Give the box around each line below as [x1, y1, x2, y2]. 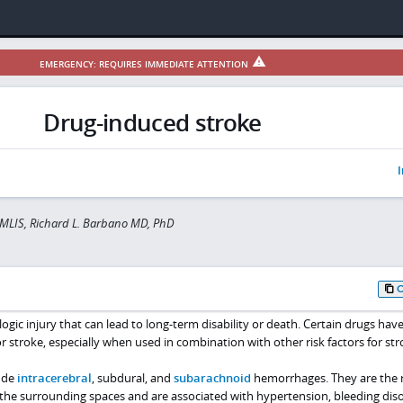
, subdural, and [91, 370, 174, 387]
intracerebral [16, 370, 92, 387]
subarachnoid [173, 370, 251, 387]
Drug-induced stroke [43, 106, 262, 139]
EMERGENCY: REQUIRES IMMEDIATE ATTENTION [39, 58, 248, 71]
